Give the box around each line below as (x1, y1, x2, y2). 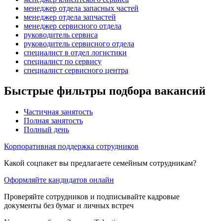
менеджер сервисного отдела (24, 21, 121, 30)
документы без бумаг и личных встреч (4, 201, 134, 210)
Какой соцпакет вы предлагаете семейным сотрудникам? (4, 159, 196, 168)
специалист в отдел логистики (24, 48, 127, 57)
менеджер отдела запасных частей (24, 3, 139, 12)
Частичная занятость (24, 108, 93, 116)
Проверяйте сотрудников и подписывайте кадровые (4, 192, 180, 201)
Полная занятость (24, 116, 83, 125)
